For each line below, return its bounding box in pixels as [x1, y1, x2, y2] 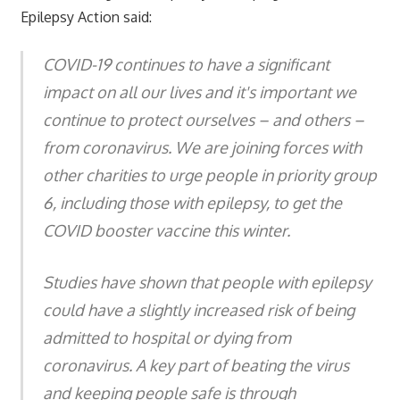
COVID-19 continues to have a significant [43, 54, 329, 74]
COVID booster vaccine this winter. [43, 220, 290, 240]
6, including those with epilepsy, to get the [43, 192, 342, 212]
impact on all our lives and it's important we [43, 81, 356, 102]
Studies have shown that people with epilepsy [43, 271, 371, 292]
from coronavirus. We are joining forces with [43, 137, 362, 157]
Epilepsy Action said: [20, 7, 152, 26]
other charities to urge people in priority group [43, 164, 377, 185]
